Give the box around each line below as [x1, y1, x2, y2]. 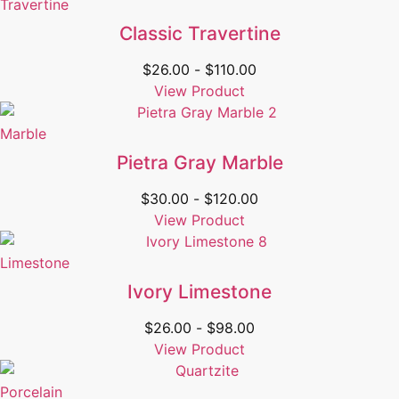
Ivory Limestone [127, 281, 272, 304]
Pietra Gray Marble [116, 151, 283, 175]
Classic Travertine [118, 22, 281, 45]
